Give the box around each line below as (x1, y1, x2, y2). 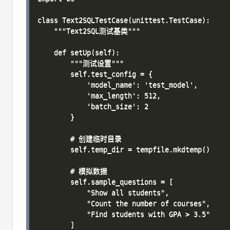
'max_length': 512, (37, 91, 161, 100)
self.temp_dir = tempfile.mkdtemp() (37, 145, 210, 154)
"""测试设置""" (37, 59, 124, 67)
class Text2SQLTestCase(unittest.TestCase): (37, 16, 210, 24)
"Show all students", (37, 188, 169, 197)
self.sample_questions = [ (37, 178, 173, 186)
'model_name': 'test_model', (37, 81, 198, 89)
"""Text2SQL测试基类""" (37, 27, 140, 35)
